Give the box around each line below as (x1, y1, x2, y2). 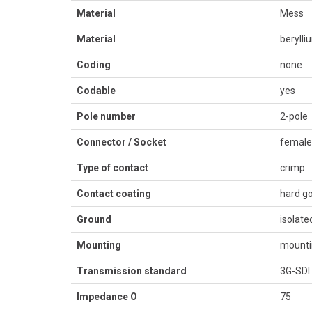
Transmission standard (77, 265, 187, 276)
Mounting (77, 240, 121, 251)
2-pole (280, 111, 308, 122)
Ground (77, 214, 111, 225)
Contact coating (77, 188, 151, 199)
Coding (77, 59, 111, 70)
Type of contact (77, 162, 148, 173)
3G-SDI (280, 265, 310, 276)
